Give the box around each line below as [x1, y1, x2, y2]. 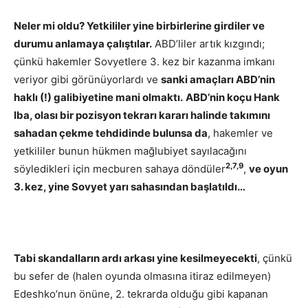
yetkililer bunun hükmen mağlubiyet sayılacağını [14, 144, 247, 157]
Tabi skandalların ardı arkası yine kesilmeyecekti [14, 251, 257, 265]
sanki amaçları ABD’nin [161, 72, 275, 86]
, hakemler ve [208, 126, 273, 140]
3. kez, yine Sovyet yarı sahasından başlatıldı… [14, 179, 245, 193]
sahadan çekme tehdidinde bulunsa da [14, 126, 208, 140]
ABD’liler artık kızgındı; [152, 36, 265, 50]
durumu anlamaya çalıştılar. [14, 36, 152, 50]
